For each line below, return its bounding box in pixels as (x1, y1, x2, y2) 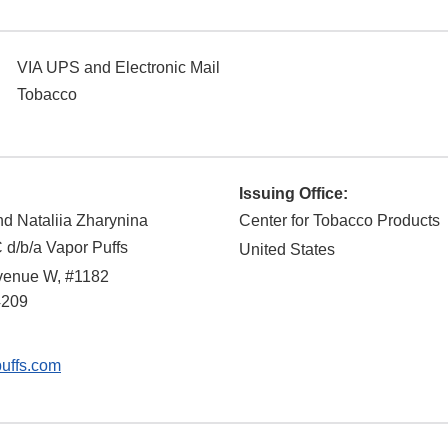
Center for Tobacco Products (239, 212, 440, 230)
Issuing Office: (239, 185, 348, 203)
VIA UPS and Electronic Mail (17, 59, 220, 77)
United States (239, 241, 335, 259)
